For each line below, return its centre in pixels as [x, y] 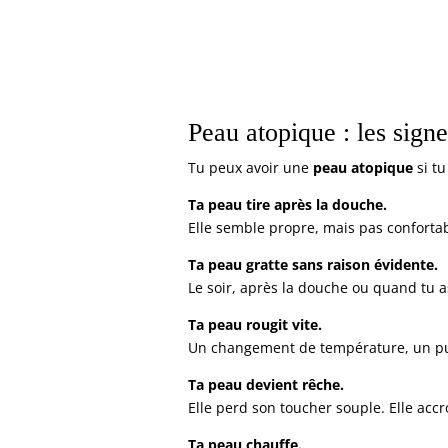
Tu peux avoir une [251, 168]
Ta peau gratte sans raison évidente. [313, 265]
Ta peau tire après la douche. [288, 205]
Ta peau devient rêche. [266, 385]
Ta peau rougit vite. [255, 325]
